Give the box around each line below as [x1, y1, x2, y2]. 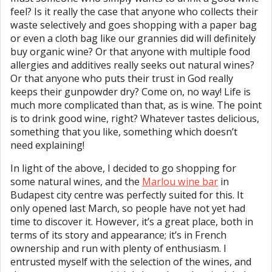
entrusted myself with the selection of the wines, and [10, 255, 251, 269]
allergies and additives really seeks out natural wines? [10, 58, 254, 72]
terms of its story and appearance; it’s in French [10, 228, 226, 242]
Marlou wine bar [142, 175, 218, 189]
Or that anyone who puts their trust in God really [10, 72, 233, 86]
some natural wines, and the [10, 175, 142, 189]
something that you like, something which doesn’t [10, 125, 237, 139]
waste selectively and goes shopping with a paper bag [10, 18, 257, 32]
